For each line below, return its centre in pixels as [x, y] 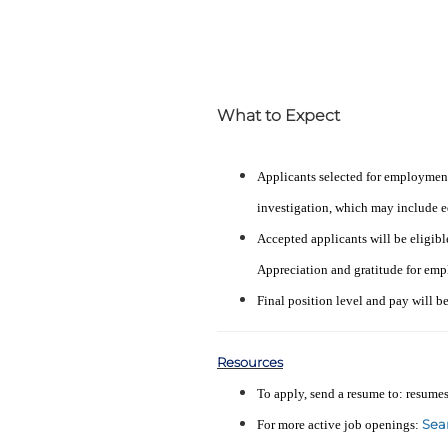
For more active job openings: [339, 425]
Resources [250, 362]
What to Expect [278, 116]
